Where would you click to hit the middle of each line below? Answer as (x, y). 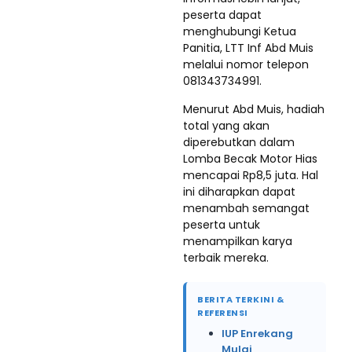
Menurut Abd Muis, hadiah (254, 109)
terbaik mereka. (226, 258)
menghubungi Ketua (240, 31)
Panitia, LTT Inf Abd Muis (248, 48)
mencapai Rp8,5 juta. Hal (251, 175)
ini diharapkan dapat (239, 192)
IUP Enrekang (257, 334)
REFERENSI (223, 313)
